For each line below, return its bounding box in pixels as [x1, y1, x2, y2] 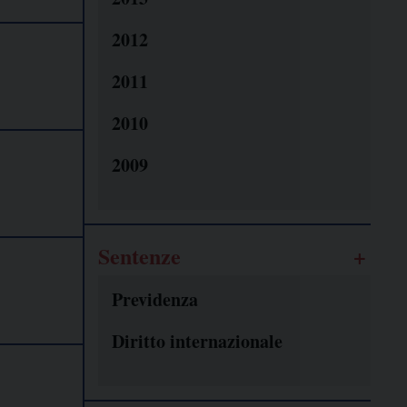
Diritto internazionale [112, 328, 283, 355]
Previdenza [112, 286, 198, 313]
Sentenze [98, 240, 181, 273]
